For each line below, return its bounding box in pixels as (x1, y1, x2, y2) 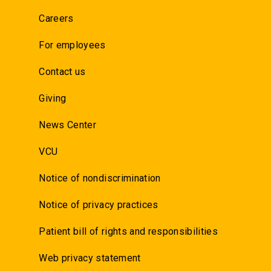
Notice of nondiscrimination (39, 172, 161, 184)
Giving (39, 92, 67, 104)
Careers (39, 12, 74, 24)
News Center (39, 119, 97, 131)
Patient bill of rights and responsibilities (39, 225, 218, 237)
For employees (39, 39, 106, 51)
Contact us (39, 65, 86, 77)
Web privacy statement (39, 252, 141, 264)
